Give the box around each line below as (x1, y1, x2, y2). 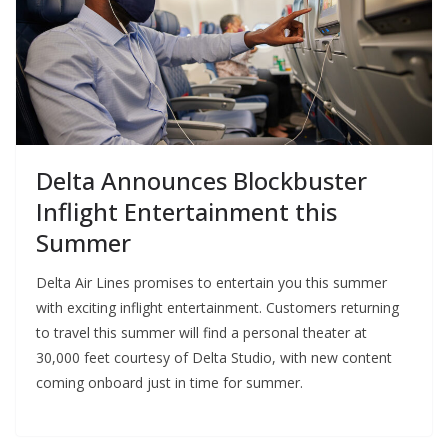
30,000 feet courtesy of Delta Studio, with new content (36, 348, 392, 368)
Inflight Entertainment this (36, 195, 337, 229)
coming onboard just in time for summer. (36, 373, 303, 393)
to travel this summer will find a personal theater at (36, 323, 367, 343)
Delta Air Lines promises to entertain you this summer (36, 273, 387, 293)
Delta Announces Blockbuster (36, 164, 367, 198)
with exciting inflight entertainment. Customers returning (36, 298, 399, 318)
